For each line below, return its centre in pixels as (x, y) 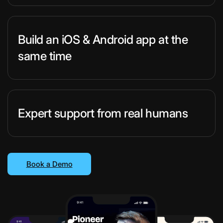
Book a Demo (49, 164)
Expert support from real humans (103, 113)
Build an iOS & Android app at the (103, 40)
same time (45, 56)
